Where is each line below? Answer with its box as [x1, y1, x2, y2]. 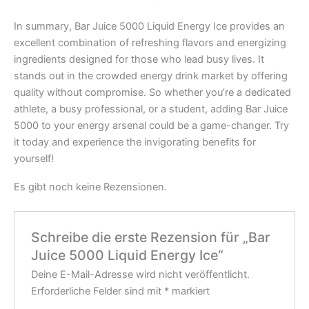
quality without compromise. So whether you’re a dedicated [14, 86, 291, 99]
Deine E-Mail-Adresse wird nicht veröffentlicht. [31, 268, 250, 281]
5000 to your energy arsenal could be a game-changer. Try [14, 119, 289, 132]
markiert [169, 284, 210, 297]
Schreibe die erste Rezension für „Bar [31, 228, 271, 246]
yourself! [14, 152, 54, 165]
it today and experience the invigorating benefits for [14, 135, 256, 148]
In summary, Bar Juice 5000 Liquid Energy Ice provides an [14, 19, 285, 32]
